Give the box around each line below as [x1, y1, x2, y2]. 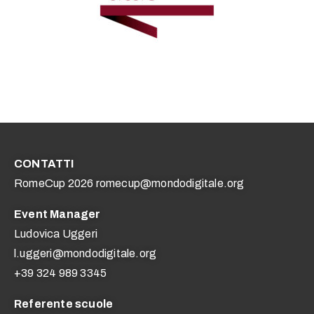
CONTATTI [14, 158, 74, 170]
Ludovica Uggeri [14, 228, 97, 240]
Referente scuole [14, 298, 114, 310]
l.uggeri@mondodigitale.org [14, 247, 157, 260]
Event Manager [14, 208, 101, 221]
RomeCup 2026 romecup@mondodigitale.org [14, 177, 245, 190]
